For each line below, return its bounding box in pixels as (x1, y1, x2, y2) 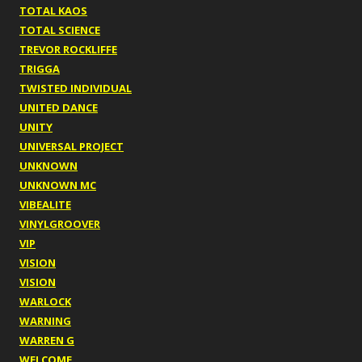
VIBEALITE (19, 197, 71, 213)
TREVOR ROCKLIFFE (19, 42, 117, 57)
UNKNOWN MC (19, 178, 96, 193)
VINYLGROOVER (19, 217, 100, 232)
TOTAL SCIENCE (19, 23, 100, 38)
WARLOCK (19, 294, 71, 309)
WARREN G (19, 333, 74, 348)
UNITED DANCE (19, 100, 98, 116)
